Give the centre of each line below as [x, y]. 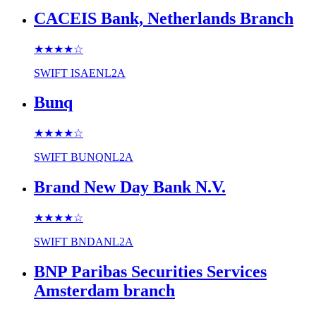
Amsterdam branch [104, 291]
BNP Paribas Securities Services [150, 272]
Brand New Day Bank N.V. [130, 187]
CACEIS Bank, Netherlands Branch [164, 18]
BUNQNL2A [102, 157]
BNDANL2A [102, 242]
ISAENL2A [98, 73]
